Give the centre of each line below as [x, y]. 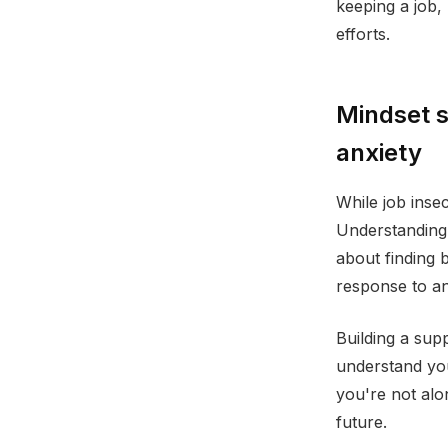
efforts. [363, 34]
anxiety [379, 152]
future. [361, 422]
